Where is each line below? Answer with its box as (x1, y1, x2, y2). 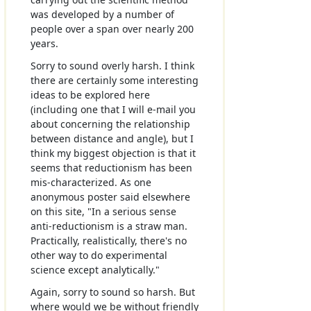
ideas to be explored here (30, 88, 150, 101)
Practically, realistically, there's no (30, 234, 187, 247)
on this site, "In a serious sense (30, 205, 176, 218)
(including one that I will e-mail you (30, 103, 196, 116)
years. (30, 36, 58, 50)
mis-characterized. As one (30, 176, 151, 189)
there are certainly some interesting (30, 74, 199, 87)
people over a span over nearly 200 (30, 22, 194, 35)
